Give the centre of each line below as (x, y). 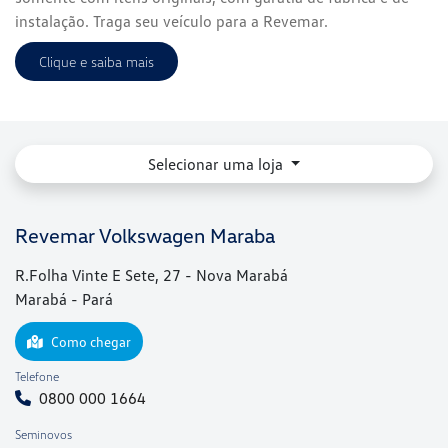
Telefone (37, 376)
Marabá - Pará (64, 299)
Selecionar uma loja (217, 164)
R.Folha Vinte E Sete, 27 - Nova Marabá (151, 275)
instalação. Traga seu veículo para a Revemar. (171, 21)
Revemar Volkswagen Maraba (145, 235)
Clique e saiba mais (96, 62)
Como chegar (91, 341)
